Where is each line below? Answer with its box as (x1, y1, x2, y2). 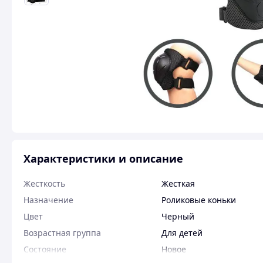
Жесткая (161, 178, 195, 189)
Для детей (161, 227, 203, 238)
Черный (161, 211, 194, 222)
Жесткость (23, 178, 65, 189)
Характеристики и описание (23, 151, 183, 166)
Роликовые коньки (161, 194, 236, 205)
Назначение (23, 194, 73, 205)
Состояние (23, 244, 66, 255)
